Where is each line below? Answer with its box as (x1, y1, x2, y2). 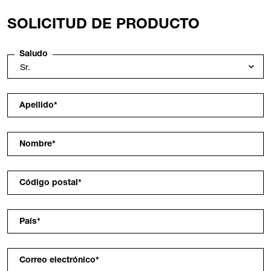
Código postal (19, 179, 78, 188)
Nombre (19, 140, 52, 149)
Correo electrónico (19, 256, 96, 266)
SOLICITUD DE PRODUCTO (7, 18, 200, 33)
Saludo (19, 50, 48, 59)
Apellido (19, 102, 54, 111)
